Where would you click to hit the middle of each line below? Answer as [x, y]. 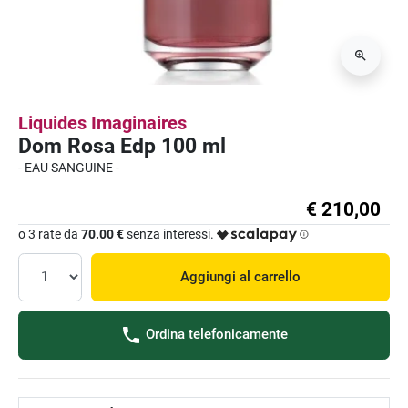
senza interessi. [169, 234]
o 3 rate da [50, 234]
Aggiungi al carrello [240, 276]
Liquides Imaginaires [102, 122]
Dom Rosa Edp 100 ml [122, 145]
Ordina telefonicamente [215, 334]
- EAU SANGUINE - [70, 167]
